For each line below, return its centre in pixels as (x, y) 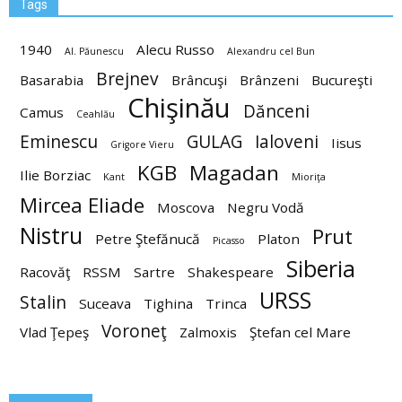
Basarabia (52, 80)
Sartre (154, 272)
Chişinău (179, 108)
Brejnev (127, 79)
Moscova (186, 207)
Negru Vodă (266, 207)
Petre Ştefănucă (148, 239)
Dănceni (276, 111)
